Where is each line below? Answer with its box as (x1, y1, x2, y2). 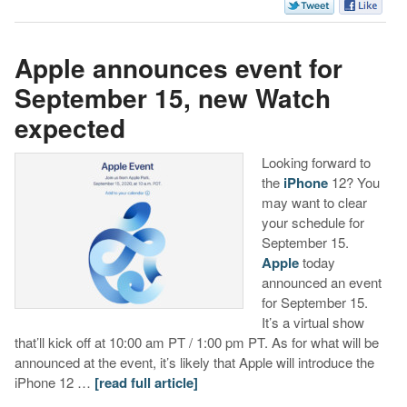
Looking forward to (261, 152, 371, 172)
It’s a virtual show (261, 312, 364, 332)
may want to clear (261, 192, 367, 212)
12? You (327, 172, 380, 192)
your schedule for (261, 212, 364, 232)
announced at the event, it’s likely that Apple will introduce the (14, 352, 374, 372)
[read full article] (94, 372, 198, 392)
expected (14, 109, 125, 147)
